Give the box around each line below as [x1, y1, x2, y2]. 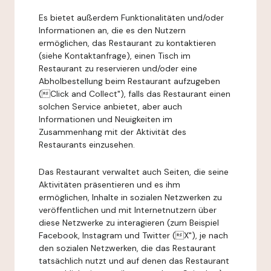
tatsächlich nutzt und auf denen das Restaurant [39, 255, 229, 266]
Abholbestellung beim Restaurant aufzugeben [39, 76, 220, 87]
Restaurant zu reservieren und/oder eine [39, 63, 197, 74]
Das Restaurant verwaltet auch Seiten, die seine [39, 166, 229, 177]
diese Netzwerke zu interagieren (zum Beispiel [39, 217, 219, 228]
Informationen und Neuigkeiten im [39, 114, 172, 125]
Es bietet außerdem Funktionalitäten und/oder [39, 12, 224, 23]
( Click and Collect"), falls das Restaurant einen [39, 88, 230, 99]
